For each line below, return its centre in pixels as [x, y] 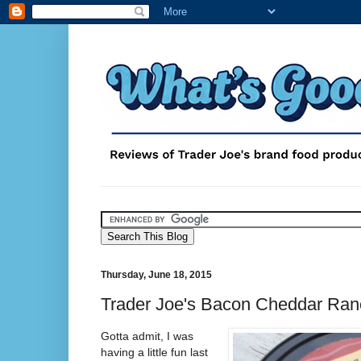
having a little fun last [154, 352]
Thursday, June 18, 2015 [156, 275]
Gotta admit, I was [147, 336]
